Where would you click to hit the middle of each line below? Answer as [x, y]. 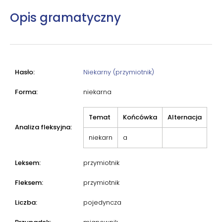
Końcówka [140, 117]
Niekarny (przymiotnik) [119, 72]
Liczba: [26, 202]
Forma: [26, 92]
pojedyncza [102, 202]
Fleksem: [29, 182]
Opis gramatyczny [65, 17]
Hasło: [25, 72]
